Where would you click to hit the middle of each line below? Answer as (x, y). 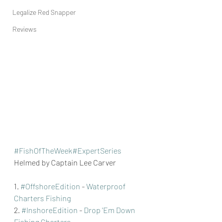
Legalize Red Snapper (44, 12)
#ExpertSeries (97, 150)
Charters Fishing (42, 198)
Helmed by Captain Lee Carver (65, 162)
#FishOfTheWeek (43, 150)
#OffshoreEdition (50, 186)
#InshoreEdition (50, 210)
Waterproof (107, 186)
